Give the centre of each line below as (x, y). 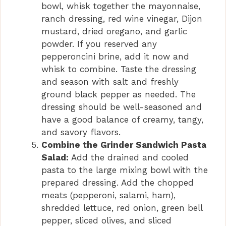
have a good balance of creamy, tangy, (122, 120)
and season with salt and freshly (110, 82)
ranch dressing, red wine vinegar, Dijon (122, 19)
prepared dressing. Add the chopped (118, 183)
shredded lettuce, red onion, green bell (122, 208)
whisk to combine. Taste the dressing (119, 69)
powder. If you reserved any (99, 44)
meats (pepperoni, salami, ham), (108, 195)
